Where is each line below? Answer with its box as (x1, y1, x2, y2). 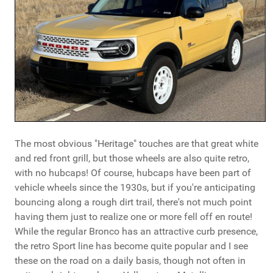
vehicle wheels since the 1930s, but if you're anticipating (15, 182, 255, 194)
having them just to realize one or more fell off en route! (15, 211, 252, 223)
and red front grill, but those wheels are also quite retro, (15, 152, 249, 165)
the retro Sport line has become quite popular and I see (15, 240, 248, 252)
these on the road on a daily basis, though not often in (15, 255, 246, 267)
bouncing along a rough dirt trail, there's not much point (15, 196, 252, 208)
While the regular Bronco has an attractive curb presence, (15, 225, 258, 238)
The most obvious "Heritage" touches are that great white (15, 138, 258, 150)
